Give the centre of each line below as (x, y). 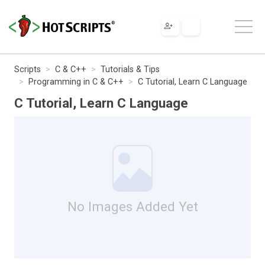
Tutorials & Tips (130, 69)
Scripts (28, 69)
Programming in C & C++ (76, 82)
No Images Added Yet (132, 206)
